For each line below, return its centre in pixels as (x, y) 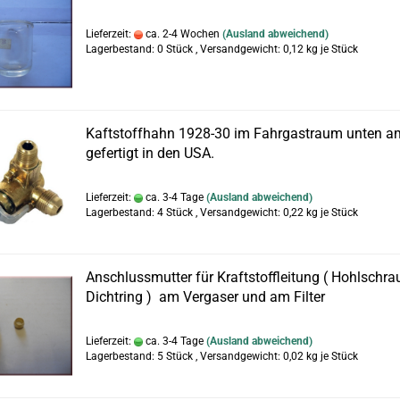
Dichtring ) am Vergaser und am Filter (205, 297)
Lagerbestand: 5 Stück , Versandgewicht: (184, 356)
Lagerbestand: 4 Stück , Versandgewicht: (184, 212)
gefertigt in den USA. (150, 153)
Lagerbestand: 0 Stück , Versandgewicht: (184, 49)
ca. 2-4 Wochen (181, 34)
